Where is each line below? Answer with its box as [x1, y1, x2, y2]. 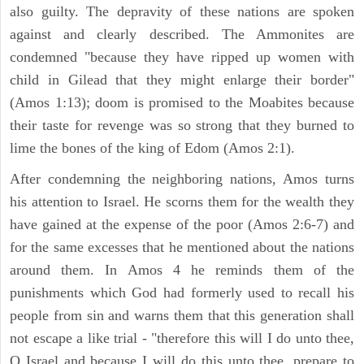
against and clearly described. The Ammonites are [10, 25, 354, 42]
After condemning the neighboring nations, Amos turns [10, 170, 354, 187]
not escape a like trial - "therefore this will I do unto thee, [10, 329, 354, 346]
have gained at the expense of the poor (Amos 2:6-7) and [10, 215, 354, 232]
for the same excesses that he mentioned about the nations [10, 238, 354, 255]
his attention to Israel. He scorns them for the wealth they [10, 193, 354, 210]
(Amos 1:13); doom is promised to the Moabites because [10, 93, 354, 110]
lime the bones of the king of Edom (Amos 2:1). [10, 139, 295, 156]
